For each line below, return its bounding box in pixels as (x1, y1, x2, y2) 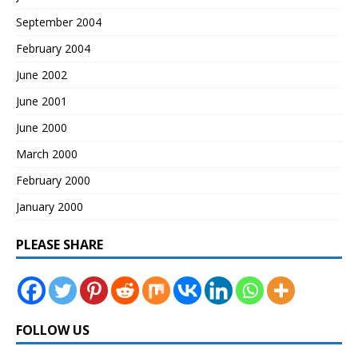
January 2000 (16, 199, 83, 215)
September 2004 (16, 14, 101, 30)
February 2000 (16, 173, 90, 189)
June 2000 (16, 120, 67, 136)
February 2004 (16, 41, 90, 57)
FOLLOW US (16, 321, 89, 340)
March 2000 (16, 146, 78, 162)
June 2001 (16, 93, 67, 109)
